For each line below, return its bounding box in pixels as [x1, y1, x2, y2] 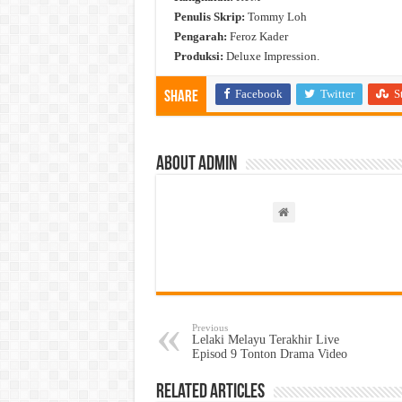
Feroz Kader [226, 30, 288, 44]
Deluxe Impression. [223, 49, 319, 64]
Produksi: [173, 49, 223, 64]
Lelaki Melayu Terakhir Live [191, 333, 339, 347]
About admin [155, 154, 237, 176]
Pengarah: [173, 30, 227, 44]
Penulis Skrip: [173, 10, 245, 24]
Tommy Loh [244, 10, 307, 24]
